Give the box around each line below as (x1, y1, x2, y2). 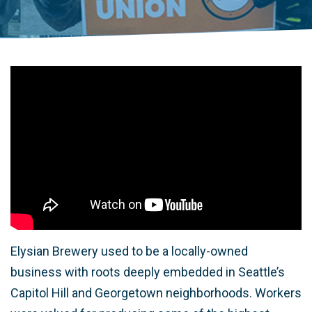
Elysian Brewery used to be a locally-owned (10, 244, 248, 259)
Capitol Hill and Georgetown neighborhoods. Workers (10, 286, 302, 301)
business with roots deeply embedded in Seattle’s (10, 265, 285, 280)
